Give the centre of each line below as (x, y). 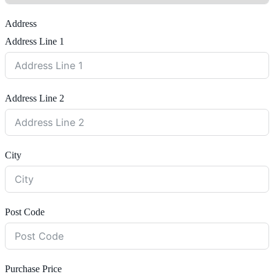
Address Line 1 (35, 41)
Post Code (25, 212)
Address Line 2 (35, 98)
